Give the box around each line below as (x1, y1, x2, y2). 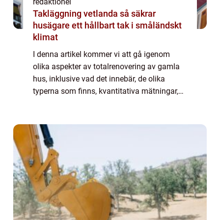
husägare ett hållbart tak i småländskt (33, 20, 182, 30)
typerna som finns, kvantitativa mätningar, (33, 86, 178, 96)
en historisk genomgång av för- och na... (33, 110, 172, 120)
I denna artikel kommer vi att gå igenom (33, 49, 170, 59)
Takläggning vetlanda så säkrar (33, 8, 120, 19)
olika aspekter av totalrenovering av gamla (33, 61, 180, 71)
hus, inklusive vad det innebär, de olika (33, 74, 165, 83)
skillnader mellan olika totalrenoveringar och (33, 98, 186, 108)
